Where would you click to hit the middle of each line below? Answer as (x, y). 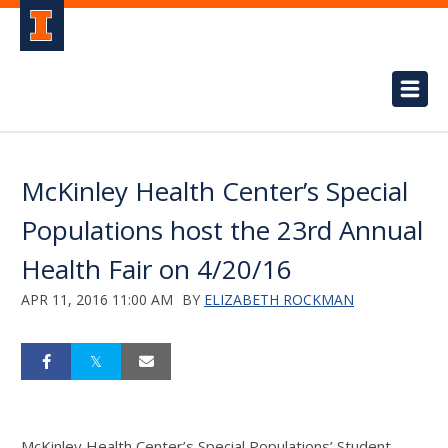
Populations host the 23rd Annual (222, 230)
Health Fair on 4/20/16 (163, 269)
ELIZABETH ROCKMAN (279, 299)
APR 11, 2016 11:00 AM (97, 299)
